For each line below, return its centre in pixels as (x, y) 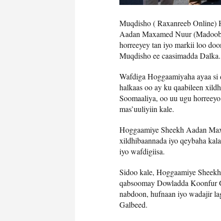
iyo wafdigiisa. (142, 151)
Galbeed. (133, 204)
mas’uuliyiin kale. (147, 109)
